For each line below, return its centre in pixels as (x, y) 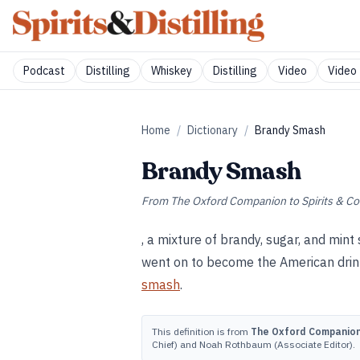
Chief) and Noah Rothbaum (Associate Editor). (254, 344)
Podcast (44, 71)
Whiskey (172, 71)
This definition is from (201, 331)
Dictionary (213, 130)
